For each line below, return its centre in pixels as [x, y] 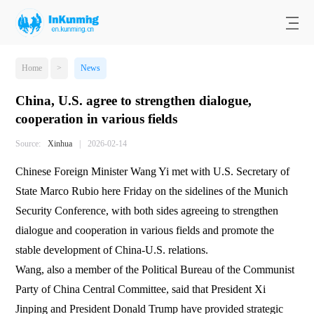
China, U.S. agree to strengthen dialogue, [134, 101]
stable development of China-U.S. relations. [112, 250]
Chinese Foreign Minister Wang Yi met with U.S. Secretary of [153, 171]
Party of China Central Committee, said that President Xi [141, 289]
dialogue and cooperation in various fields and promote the [145, 230]
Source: [28, 143]
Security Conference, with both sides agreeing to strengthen [147, 210]
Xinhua [60, 143]
